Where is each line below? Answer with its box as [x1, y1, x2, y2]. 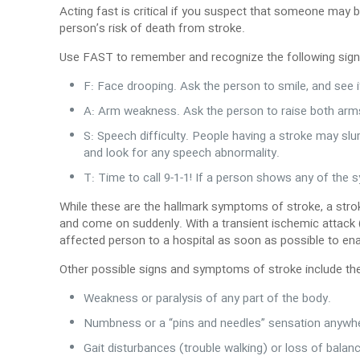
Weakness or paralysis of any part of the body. [84, 289, 332, 309]
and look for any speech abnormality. [84, 144, 280, 163]
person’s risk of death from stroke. [59, 19, 246, 39]
